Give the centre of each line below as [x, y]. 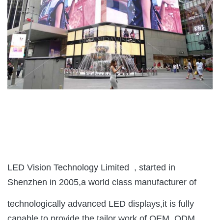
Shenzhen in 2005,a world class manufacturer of [102, 182]
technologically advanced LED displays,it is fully [101, 204]
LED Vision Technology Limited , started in [91, 168]
